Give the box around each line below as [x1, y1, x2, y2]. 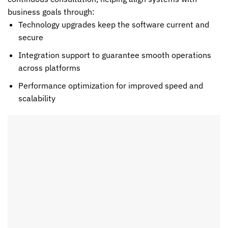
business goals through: [8, 7, 95, 17]
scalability [18, 93, 55, 103]
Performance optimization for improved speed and [18, 80, 203, 91]
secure [18, 32, 43, 43]
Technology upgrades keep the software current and [18, 19, 209, 30]
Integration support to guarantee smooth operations [18, 50, 211, 61]
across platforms [18, 63, 80, 73]
